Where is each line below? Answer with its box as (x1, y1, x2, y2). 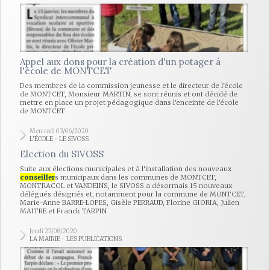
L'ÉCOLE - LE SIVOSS (30, 135, 89, 143)
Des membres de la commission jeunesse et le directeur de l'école (20, 81, 243, 90)
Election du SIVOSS (20, 148, 104, 160)
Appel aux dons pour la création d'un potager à (20, 56, 221, 67)
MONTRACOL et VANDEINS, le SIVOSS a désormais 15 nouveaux (20, 181, 232, 190)
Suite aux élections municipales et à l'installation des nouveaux (20, 165, 231, 173)
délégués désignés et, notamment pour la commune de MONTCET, (20, 190, 246, 198)
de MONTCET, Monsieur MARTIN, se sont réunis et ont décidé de (20, 90, 237, 98)
